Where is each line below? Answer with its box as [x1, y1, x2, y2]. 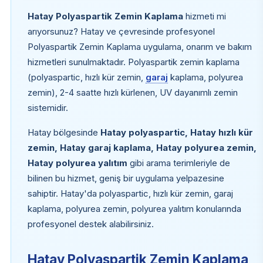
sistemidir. [27, 102, 68, 113]
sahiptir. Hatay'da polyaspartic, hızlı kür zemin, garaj [27, 188, 233, 199]
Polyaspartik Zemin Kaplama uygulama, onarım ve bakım [27, 41, 252, 52]
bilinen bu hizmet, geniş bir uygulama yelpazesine [27, 173, 224, 184]
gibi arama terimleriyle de [127, 157, 230, 168]
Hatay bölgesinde [27, 127, 100, 138]
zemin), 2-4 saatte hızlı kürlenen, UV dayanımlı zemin [27, 87, 238, 98]
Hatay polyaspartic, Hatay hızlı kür [100, 127, 253, 138]
